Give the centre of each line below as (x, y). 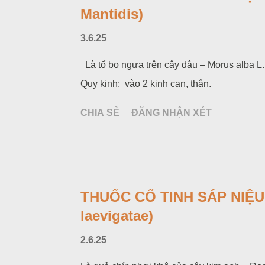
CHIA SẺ (100, 113)
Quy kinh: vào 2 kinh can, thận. (146, 84)
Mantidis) (112, 14)
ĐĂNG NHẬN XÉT (172, 113)
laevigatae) (117, 216)
